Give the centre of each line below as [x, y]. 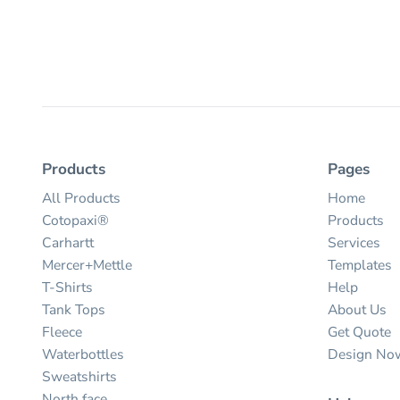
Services [354, 242]
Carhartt [67, 242]
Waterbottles [83, 354]
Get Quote [360, 332]
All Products [81, 198]
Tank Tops [73, 309]
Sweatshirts [79, 376]
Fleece [62, 332]
